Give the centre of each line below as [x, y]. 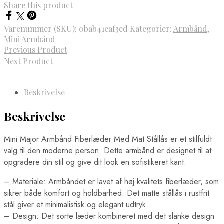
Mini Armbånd [30, 39]
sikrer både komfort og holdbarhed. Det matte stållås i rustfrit [107, 193]
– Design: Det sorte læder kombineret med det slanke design [109, 216]
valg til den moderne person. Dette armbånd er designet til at [108, 150]
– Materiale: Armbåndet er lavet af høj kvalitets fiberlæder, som [111, 181]
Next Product [28, 61]
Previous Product [36, 50]
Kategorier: [152, 29]
